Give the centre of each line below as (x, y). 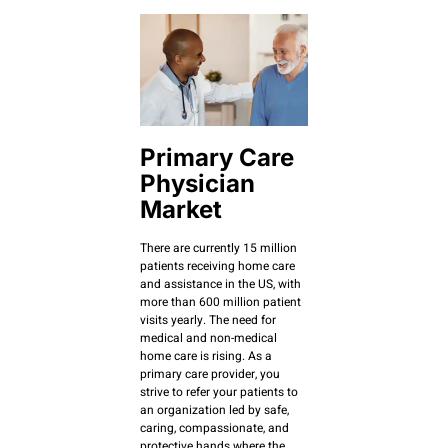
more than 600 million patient (220, 302)
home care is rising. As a (206, 356)
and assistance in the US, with (220, 284)
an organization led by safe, (214, 410)
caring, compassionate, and (214, 428)
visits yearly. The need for (208, 320)
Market (181, 210)
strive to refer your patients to (219, 392)
